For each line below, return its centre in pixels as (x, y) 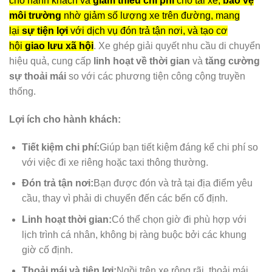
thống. (24, 91)
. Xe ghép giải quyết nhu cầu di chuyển (177, 46)
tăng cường (233, 61)
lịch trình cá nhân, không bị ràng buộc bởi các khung (134, 234)
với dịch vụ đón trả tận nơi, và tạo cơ (148, 30)
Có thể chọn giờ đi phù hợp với (179, 219)
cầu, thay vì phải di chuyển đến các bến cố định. (126, 199)
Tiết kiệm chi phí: (60, 147)
